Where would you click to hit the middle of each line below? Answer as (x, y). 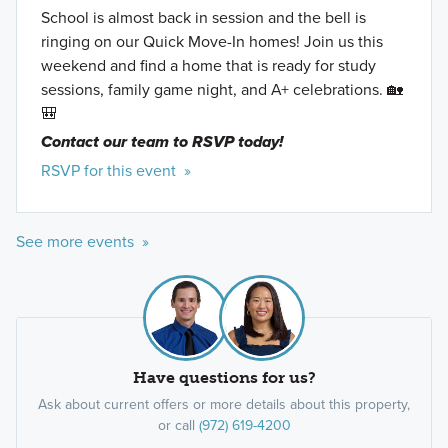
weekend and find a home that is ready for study (208, 64)
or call (178, 424)
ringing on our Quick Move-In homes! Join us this (211, 40)
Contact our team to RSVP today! (163, 141)
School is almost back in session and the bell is (203, 16)
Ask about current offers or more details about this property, (224, 403)
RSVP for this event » (115, 169)
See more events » (82, 240)
